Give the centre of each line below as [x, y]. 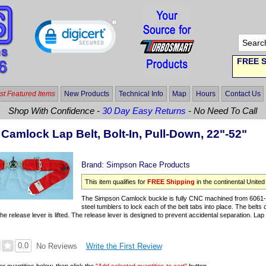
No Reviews [56, 246]
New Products [87, 94]
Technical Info [141, 94]
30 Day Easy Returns [144, 111]
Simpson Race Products [148, 164]
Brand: [94, 164]
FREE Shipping [171, 182]
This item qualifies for [116, 182]
